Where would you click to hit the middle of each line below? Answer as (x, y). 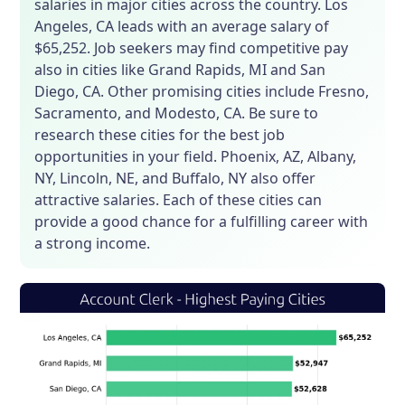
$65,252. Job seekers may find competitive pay (192, 48)
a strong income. (93, 244)
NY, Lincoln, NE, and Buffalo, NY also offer (175, 179)
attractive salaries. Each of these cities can (179, 200)
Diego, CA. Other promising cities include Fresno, (202, 92)
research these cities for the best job (160, 135)
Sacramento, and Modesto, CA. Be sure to (177, 113)
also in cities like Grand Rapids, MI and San (180, 70)
